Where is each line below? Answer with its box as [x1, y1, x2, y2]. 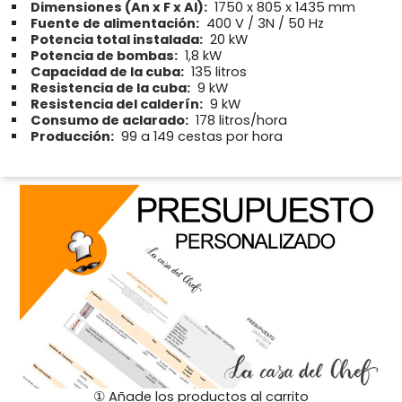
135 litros [188, 63, 247, 82]
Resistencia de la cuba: [31, 79, 190, 98]
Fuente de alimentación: [31, 14, 199, 33]
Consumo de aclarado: [31, 111, 188, 130]
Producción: [31, 127, 114, 146]
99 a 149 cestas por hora [118, 127, 283, 146]
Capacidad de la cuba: [31, 63, 184, 82]
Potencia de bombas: [31, 47, 178, 66]
